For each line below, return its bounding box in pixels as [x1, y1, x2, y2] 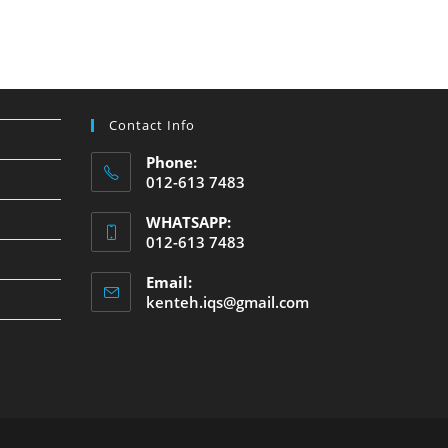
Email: [146, 272, 192, 292]
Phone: [146, 152, 197, 172]
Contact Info [109, 116, 195, 134]
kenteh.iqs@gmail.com [146, 292, 309, 312]
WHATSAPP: [146, 212, 231, 232]
